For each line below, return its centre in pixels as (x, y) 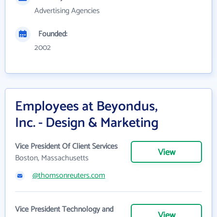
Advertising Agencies (67, 11)
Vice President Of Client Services (66, 147)
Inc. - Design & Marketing (87, 123)
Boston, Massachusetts (52, 158)
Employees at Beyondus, (86, 107)
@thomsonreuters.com (69, 176)
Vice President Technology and (64, 209)
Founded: (53, 34)
